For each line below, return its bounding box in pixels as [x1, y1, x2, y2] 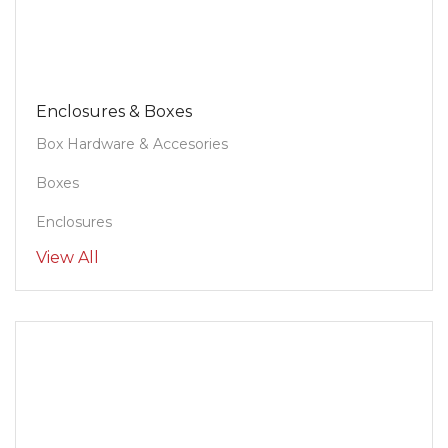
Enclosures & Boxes [36, 102, 192, 122]
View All [36, 248, 99, 268]
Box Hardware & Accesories [36, 135, 228, 154]
